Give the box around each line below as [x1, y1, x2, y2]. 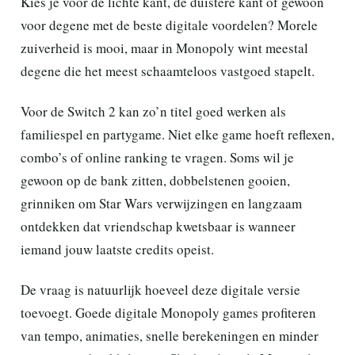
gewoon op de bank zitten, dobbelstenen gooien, [21, 170, 290, 189]
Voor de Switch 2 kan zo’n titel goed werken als [21, 101, 286, 120]
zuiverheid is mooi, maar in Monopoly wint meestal [21, 38, 308, 57]
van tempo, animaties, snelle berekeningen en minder [21, 326, 319, 345]
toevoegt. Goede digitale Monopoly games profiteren [21, 303, 316, 322]
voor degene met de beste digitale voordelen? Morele [21, 15, 318, 34]
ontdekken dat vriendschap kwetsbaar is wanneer [21, 216, 296, 235]
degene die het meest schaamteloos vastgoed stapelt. [21, 61, 315, 80]
